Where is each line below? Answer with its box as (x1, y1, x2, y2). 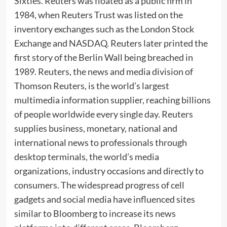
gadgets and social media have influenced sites (14, 194, 195, 205)
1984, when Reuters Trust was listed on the (14, 9, 183, 21)
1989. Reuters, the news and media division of (14, 66, 193, 78)
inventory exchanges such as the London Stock (14, 23, 194, 35)
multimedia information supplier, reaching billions (14, 94, 211, 106)
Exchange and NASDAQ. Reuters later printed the (14, 37, 208, 49)
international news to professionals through (14, 137, 187, 148)
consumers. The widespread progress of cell (14, 179, 184, 191)
